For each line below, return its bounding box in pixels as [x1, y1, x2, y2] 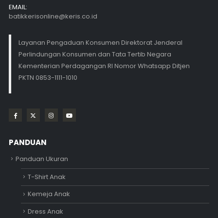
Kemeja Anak [27, 189, 70, 199]
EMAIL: [8, 2, 27, 12]
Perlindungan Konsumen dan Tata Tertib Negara [18, 49, 171, 59]
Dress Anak [27, 206, 63, 216]
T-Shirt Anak [27, 172, 66, 182]
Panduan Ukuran [15, 154, 68, 163]
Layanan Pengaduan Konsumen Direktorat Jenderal [18, 37, 182, 47]
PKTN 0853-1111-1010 [18, 73, 77, 82]
